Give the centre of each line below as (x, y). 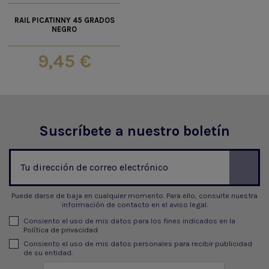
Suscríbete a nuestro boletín (134, 131)
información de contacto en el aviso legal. (134, 204)
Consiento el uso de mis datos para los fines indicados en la (129, 221)
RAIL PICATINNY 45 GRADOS (64, 20)
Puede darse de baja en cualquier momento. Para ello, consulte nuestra (134, 195)
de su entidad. (48, 253)
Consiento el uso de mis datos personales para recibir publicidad (138, 244)
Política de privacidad (61, 230)
